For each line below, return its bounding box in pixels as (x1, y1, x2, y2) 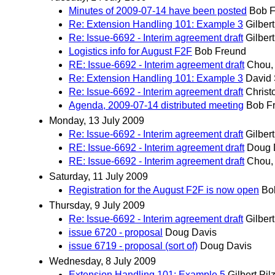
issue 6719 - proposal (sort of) (69, 241, 198, 252)
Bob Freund (195, 45, 246, 56)
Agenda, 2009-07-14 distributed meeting (69, 99, 244, 110)
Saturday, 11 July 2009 (49, 171, 148, 182)
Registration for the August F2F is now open (69, 184, 259, 195)
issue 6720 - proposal (69, 227, 163, 238)
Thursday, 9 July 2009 (49, 200, 145, 211)
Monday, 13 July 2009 (49, 115, 144, 126)
